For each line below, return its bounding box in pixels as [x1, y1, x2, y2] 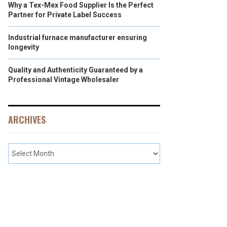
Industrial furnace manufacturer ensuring [8, 33, 147, 42]
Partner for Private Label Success [8, 11, 122, 19]
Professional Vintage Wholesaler [8, 75, 119, 84]
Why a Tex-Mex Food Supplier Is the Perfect [8, 1, 154, 9]
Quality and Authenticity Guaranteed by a [8, 66, 143, 74]
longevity [8, 43, 39, 51]
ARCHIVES [8, 113, 46, 126]
